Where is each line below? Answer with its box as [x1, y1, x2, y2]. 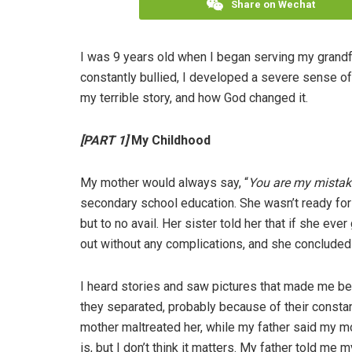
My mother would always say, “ [80, 175, 248, 191]
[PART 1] [80, 133, 131, 148]
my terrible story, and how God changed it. [80, 90, 308, 106]
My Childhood [131, 133, 211, 148]
